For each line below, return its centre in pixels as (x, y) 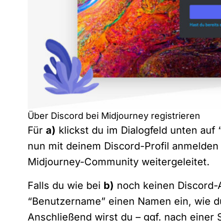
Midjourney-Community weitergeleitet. (119, 162)
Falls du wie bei (66, 185)
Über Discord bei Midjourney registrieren (114, 115)
